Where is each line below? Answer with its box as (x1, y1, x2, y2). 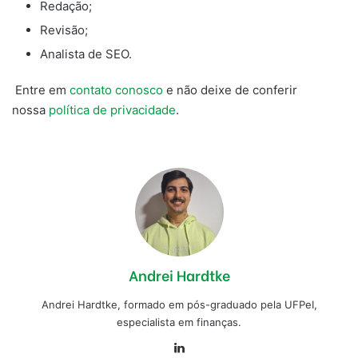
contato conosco (70, 82, 163, 97)
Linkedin (188, 339, 236, 355)
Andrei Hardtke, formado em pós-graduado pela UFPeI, (41, 297, 317, 311)
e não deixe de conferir (163, 82, 297, 97)
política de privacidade (49, 101, 176, 117)
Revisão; (40, 22, 88, 38)
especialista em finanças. (117, 315, 241, 328)
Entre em (12, 82, 70, 97)
